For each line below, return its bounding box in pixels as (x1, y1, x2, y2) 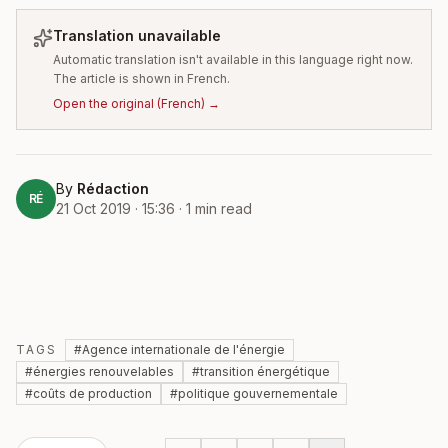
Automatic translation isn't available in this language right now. (53, 52, 413, 67)
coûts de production (33, 386, 152, 401)
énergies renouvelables (33, 364, 174, 379)
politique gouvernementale (178, 386, 338, 401)
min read (195, 200, 252, 217)
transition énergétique (200, 364, 330, 379)
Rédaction (77, 180, 149, 197)
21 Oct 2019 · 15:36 (56, 200, 175, 217)
